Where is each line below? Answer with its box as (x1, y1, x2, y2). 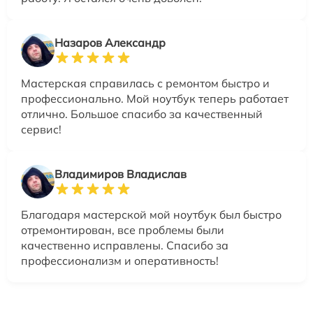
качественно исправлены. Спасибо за (21, 238, 228, 253)
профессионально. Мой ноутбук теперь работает (21, 92, 289, 106)
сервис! (21, 122, 61, 137)
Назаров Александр (54, 36, 166, 50)
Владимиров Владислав (54, 167, 187, 182)
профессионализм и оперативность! (21, 254, 219, 268)
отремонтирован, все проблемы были (21, 223, 224, 238)
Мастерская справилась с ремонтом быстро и (21, 76, 270, 91)
